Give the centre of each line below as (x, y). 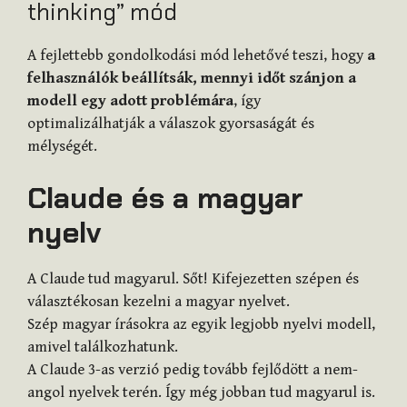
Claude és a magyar (165, 199)
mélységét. (62, 146)
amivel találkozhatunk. (103, 347)
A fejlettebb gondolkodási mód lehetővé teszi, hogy (197, 55)
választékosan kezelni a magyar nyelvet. (159, 302)
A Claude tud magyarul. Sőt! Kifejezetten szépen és (193, 279)
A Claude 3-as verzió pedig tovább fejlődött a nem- (193, 370)
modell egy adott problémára (130, 100)
